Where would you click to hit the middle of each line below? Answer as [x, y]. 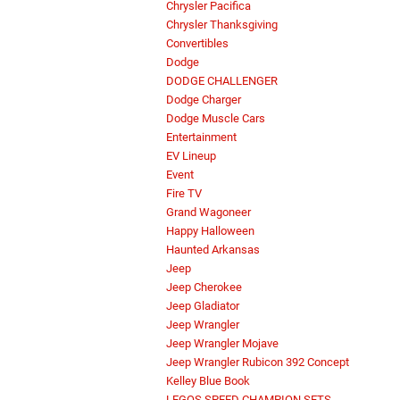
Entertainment [201, 137]
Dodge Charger [204, 100]
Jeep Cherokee [204, 287]
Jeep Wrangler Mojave [222, 344]
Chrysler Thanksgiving [222, 25]
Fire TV [184, 194]
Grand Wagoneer [208, 212]
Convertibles [197, 44]
